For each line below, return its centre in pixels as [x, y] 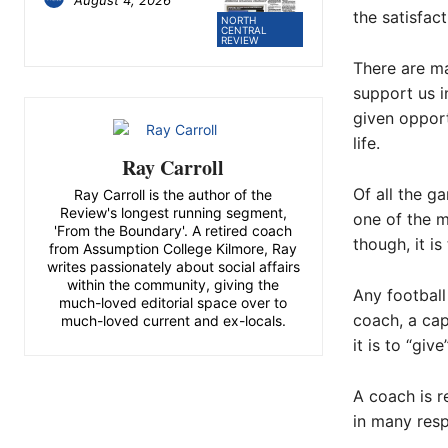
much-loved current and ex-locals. [173, 321]
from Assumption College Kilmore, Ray [173, 249]
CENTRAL [244, 30]
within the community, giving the [173, 285]
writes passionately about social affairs [173, 267]
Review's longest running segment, [173, 213]
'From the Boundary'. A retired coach [173, 231]
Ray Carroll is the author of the [173, 195]
